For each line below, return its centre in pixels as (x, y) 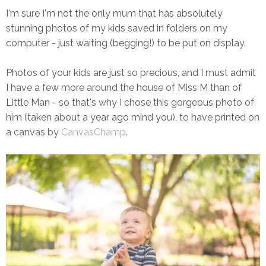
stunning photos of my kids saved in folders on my (117, 28)
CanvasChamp (94, 132)
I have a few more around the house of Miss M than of (124, 88)
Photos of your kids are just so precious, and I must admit (131, 73)
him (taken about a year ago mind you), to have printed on (133, 117)
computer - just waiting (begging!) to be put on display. (126, 43)
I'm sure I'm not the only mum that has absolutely (114, 13)
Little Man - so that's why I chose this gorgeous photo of (130, 102)
